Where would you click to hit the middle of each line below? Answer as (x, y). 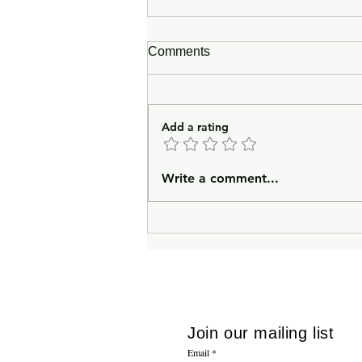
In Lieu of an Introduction (247, 156)
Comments (179, 51)
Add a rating (195, 126)
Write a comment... (220, 178)
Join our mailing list (261, 333)
